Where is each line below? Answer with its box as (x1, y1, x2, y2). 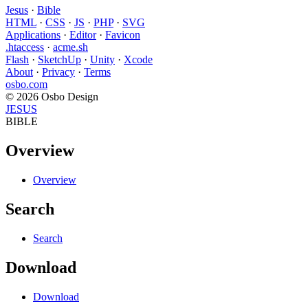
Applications (5, 29, 60, 41)
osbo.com (5, 78, 47, 91)
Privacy (42, 66, 75, 78)
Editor (69, 29, 96, 41)
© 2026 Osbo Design (5, 91, 98, 103)
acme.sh (53, 41, 88, 54)
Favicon (105, 29, 140, 41)
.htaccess (5, 41, 44, 54)
